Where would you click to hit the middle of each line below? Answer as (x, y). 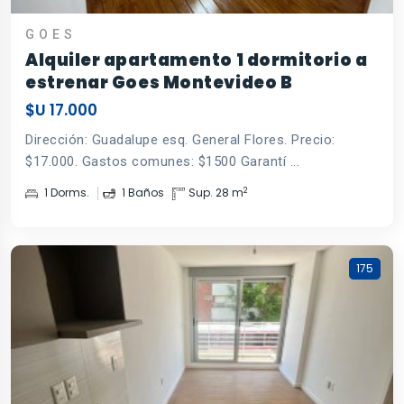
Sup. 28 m (216, 193)
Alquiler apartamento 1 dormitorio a (197, 60)
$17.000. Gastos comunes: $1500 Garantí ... (162, 162)
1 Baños (142, 193)
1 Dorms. (65, 193)
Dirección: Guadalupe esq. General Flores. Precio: (180, 140)
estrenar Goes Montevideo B (159, 83)
